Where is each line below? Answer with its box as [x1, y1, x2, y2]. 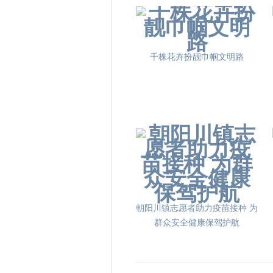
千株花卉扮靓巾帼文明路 [150, 52, 244, 62]
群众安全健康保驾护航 [154, 218, 239, 227]
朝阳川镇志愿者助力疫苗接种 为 [136, 204, 258, 213]
